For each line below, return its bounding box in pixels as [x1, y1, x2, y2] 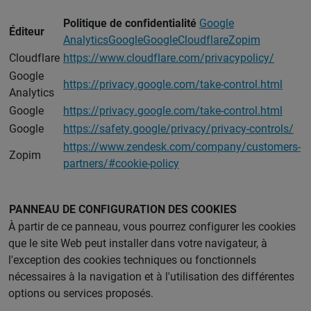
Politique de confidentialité [63, 15, 199, 31]
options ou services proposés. [8, 285, 153, 301]
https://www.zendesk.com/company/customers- [63, 139, 301, 154]
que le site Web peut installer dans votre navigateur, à [8, 235, 267, 251]
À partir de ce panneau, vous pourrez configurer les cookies [8, 219, 296, 234]
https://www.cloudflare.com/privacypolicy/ [63, 50, 274, 65]
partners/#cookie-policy [63, 155, 179, 171]
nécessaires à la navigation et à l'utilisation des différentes [8, 269, 294, 284]
